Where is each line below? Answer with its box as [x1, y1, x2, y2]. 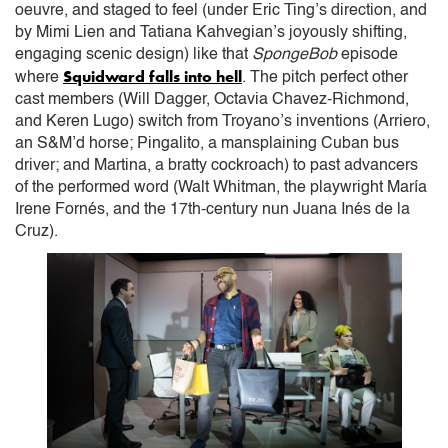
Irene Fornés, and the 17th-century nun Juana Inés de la [15, 201, 410, 218]
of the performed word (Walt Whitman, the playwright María [15, 179, 427, 196]
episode [337, 46, 398, 63]
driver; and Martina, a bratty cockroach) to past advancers [15, 157, 418, 174]
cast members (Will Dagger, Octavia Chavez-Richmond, [15, 91, 409, 108]
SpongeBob [252, 46, 337, 63]
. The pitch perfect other [242, 69, 408, 86]
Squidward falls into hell [63, 65, 242, 87]
